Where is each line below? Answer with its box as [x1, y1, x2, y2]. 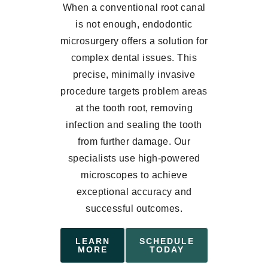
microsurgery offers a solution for [60, 35, 208, 46]
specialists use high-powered [68, 153, 200, 163]
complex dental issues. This [71, 52, 197, 63]
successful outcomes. [86, 203, 182, 214]
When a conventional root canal [62, 2, 206, 13]
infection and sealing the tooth [66, 119, 202, 130]
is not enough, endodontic [75, 19, 193, 29]
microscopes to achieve [81, 169, 187, 180]
